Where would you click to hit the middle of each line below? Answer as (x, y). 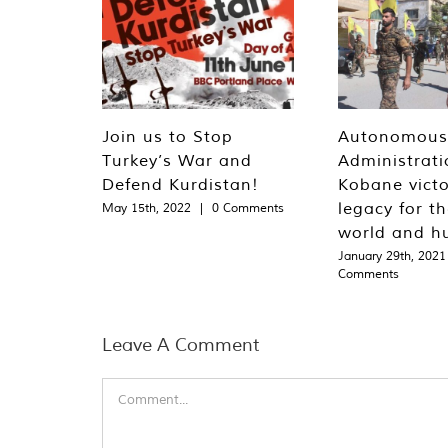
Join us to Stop (167, 136)
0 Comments (248, 208)
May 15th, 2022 (146, 208)
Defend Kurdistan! (180, 184)
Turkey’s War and (177, 160)
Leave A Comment (180, 345)
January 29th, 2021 (392, 256)
